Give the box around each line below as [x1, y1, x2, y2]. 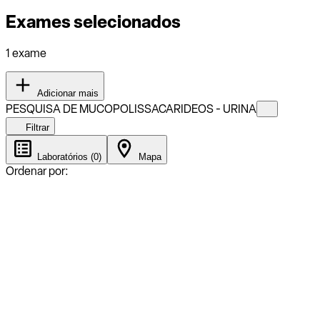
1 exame [6, 46, 46, 60]
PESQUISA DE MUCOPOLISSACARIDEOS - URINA [6, 101, 256, 116]
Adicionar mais [34, 87, 99, 99]
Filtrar [23, 121, 49, 133]
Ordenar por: [6, 164, 69, 178]
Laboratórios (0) [34, 151, 101, 162]
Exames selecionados [6, 11, 181, 32]
